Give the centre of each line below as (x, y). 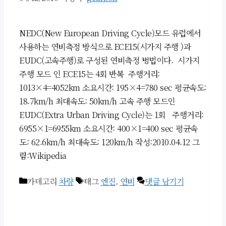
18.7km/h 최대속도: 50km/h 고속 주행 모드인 (97, 101)
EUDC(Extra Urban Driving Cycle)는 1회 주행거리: (111, 115)
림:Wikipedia (43, 156)
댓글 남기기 (164, 182)
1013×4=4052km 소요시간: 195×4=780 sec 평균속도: (113, 88)
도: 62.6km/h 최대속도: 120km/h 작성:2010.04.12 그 (109, 142)
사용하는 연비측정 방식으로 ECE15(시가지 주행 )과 (105, 47)
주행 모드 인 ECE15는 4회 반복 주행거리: (90, 74)
